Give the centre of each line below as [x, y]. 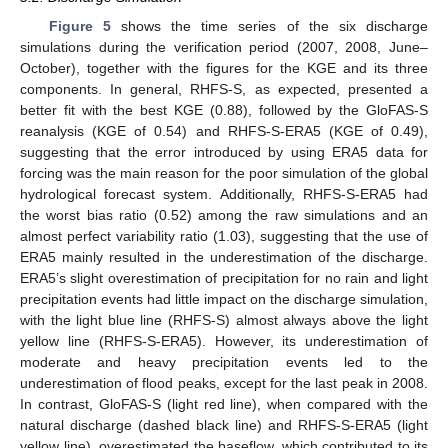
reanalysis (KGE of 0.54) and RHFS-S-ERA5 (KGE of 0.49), [224, 130]
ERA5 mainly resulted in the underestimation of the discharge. [224, 256]
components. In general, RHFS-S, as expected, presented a [224, 88]
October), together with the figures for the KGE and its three [224, 67]
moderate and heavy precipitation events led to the [224, 361]
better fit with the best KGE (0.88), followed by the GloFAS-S [224, 109]
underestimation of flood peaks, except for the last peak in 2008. [224, 382]
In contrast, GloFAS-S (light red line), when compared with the [224, 403]
